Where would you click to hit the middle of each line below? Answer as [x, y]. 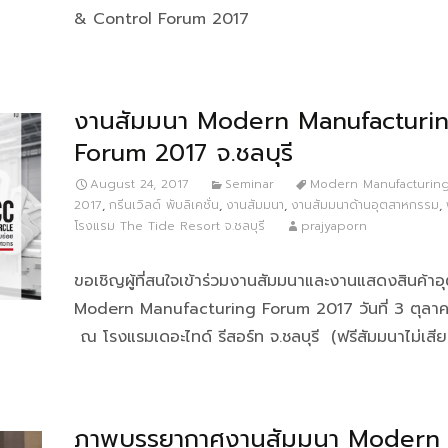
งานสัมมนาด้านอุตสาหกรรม [365, 205]
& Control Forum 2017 [161, 19]
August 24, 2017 [139, 184]
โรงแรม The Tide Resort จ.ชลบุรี [169, 226]
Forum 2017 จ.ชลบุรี [183, 153]
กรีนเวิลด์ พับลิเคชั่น [164, 205]
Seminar [249, 184]
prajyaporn [334, 226]
